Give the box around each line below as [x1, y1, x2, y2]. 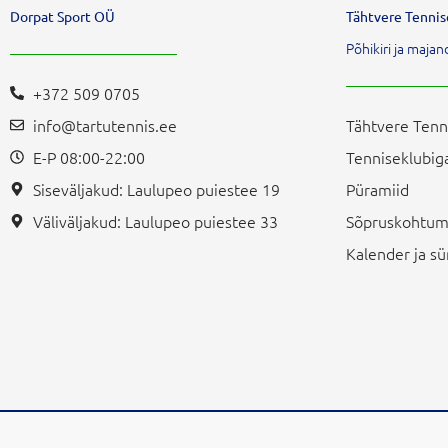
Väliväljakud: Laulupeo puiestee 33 [32, 210, 278, 232]
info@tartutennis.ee [32, 114, 177, 136]
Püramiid [346, 178, 409, 200]
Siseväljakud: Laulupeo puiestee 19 [32, 178, 280, 200]
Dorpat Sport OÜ [10, 7, 115, 25]
